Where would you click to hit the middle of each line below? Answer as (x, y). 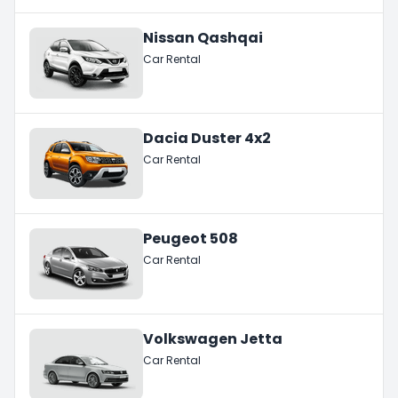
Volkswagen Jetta (213, 338)
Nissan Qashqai (203, 37)
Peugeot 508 (191, 238)
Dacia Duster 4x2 (207, 138)
